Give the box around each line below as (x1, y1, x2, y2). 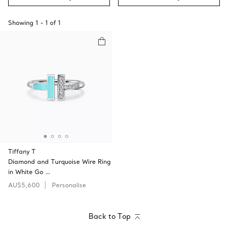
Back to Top (88, 212, 131, 221)
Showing (8, 19, 34, 26)
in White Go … (8, 168, 50, 176)
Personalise (52, 181, 86, 189)
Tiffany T (8, 148, 36, 155)
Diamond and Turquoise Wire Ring (8, 158, 111, 165)
